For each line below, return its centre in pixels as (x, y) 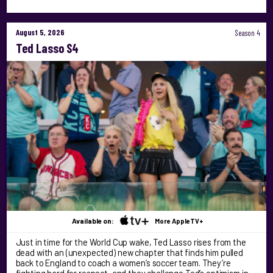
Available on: (94, 220)
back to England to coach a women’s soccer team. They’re (123, 263)
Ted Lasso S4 (47, 48)
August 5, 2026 (40, 32)
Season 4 (246, 33)
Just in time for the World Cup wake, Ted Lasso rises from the (131, 242)
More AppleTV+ (179, 221)
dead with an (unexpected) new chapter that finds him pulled (129, 252)
